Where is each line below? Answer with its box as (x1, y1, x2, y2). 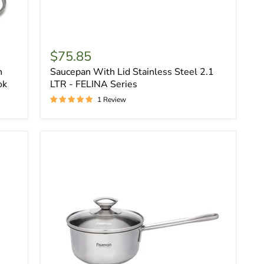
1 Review (97, 94, 126, 104)
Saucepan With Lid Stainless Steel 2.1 (49, 65, 214, 78)
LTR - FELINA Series (49, 77, 137, 91)
